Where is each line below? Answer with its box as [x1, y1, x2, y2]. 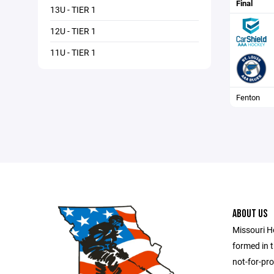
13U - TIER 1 [50, 4, 96, 15]
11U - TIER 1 [50, 46, 96, 58]
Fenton [235, 92, 260, 103]
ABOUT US [232, 207, 267, 220]
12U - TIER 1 [50, 25, 96, 37]
